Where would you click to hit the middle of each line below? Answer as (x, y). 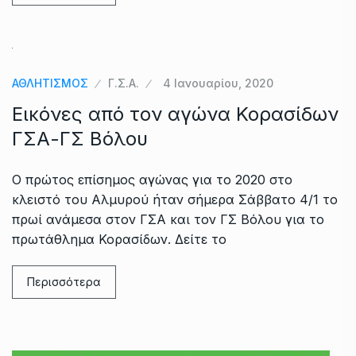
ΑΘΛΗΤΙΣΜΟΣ (50, 83)
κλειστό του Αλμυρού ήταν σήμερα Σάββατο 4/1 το (175, 199)
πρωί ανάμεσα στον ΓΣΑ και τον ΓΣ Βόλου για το (168, 219)
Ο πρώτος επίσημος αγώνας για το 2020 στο (152, 179)
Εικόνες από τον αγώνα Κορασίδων (175, 114)
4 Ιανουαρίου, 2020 (218, 83)
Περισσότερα (64, 281)
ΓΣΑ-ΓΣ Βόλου (80, 138)
